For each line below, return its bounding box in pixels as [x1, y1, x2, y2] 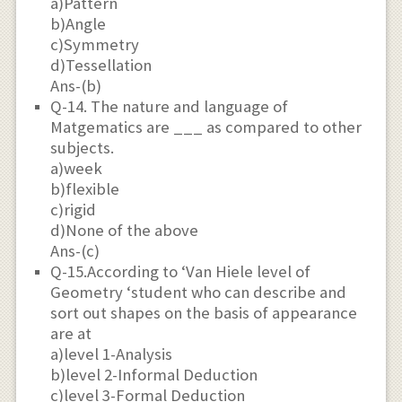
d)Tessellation [50, 54, 153, 75]
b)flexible [50, 178, 120, 199]
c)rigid [50, 198, 97, 220]
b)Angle [50, 13, 107, 34]
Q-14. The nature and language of [50, 95, 289, 117]
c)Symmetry [50, 33, 140, 55]
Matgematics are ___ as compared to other [50, 116, 363, 137]
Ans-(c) [50, 240, 100, 261]
